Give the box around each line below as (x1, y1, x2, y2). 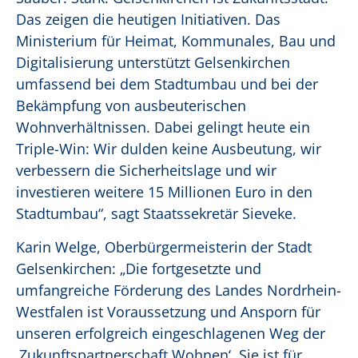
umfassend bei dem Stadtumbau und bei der (16, 74, 318, 94)
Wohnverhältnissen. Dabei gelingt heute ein (16, 117, 310, 137)
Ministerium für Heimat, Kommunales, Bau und (16, 31, 336, 51)
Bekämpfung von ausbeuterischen (16, 96, 246, 116)
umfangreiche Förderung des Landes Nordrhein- (16, 280, 341, 300)
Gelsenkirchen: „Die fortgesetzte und (16, 259, 261, 279)
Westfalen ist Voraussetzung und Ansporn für (16, 302, 320, 322)
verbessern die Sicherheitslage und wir (16, 161, 276, 181)
